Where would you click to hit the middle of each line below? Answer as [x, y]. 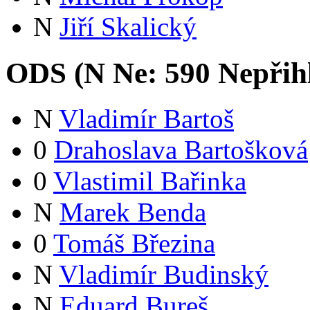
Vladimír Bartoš [146, 119]
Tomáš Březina [134, 244]
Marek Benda [133, 212]
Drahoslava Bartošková [181, 150]
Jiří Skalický [128, 26]
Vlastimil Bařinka [150, 181]
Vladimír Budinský [164, 275]
